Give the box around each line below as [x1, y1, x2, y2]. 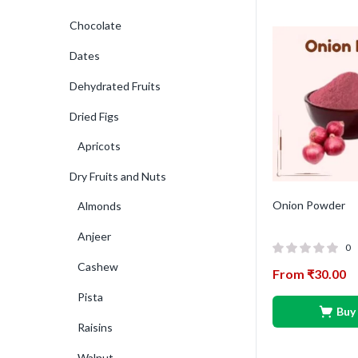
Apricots [78, 139, 121, 153]
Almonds [78, 199, 121, 213]
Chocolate [70, 18, 121, 32]
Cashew [78, 260, 118, 273]
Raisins [78, 320, 113, 334]
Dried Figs [70, 109, 119, 123]
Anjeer [78, 229, 111, 243]
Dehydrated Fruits [70, 79, 161, 93]
